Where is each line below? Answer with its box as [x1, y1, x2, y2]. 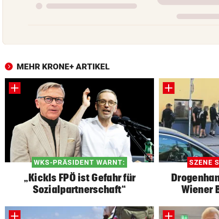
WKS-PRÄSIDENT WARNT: [34, 158, 125, 166]
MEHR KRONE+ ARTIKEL [17, 61, 109, 71]
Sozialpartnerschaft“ [32, 183, 127, 195]
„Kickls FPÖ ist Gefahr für [23, 171, 136, 183]
